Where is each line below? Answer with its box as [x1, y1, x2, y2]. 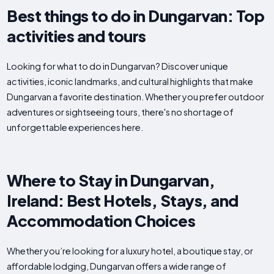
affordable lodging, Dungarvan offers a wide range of [7, 261, 227, 272]
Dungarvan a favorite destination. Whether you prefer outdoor [7, 91, 265, 103]
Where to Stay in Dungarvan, [7, 170, 215, 191]
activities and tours [7, 26, 146, 46]
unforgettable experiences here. [7, 122, 144, 133]
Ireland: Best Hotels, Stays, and [7, 190, 239, 211]
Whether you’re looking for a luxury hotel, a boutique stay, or [7, 245, 254, 257]
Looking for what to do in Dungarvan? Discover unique [7, 61, 229, 72]
